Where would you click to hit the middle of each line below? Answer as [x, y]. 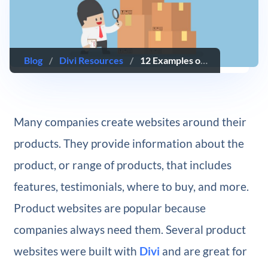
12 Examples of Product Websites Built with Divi [170, 60]
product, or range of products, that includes [122, 165]
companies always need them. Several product [130, 230]
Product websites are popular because [109, 208]
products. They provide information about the [129, 144]
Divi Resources [92, 60]
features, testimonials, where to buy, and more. [131, 187]
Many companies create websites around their [130, 122]
